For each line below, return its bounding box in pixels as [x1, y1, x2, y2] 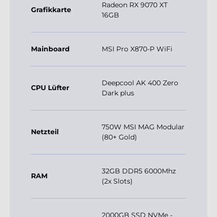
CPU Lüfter [31, 83, 69, 93]
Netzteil [31, 127, 59, 137]
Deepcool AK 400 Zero [102, 78, 178, 88]
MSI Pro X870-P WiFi [102, 45, 172, 54]
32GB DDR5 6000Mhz [102, 167, 176, 176]
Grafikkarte [31, 5, 71, 15]
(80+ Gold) [102, 133, 137, 142]
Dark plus [102, 89, 134, 98]
